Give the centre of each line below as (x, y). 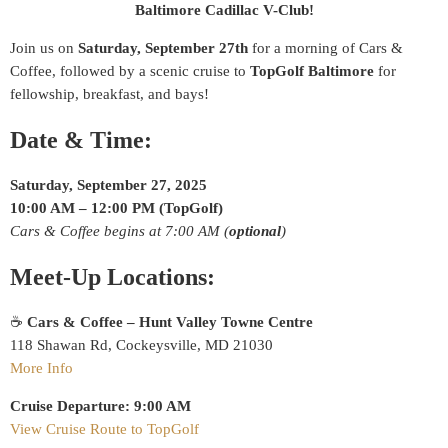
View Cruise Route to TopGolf (104, 428)
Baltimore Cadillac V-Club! (224, 10)
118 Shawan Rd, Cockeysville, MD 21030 (141, 344)
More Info (41, 367)
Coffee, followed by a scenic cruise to (130, 71)
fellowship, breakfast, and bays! (109, 94)
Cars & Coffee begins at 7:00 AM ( (119, 230)
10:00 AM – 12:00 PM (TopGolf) (116, 207)
